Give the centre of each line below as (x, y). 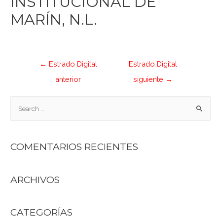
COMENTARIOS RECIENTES (74, 147)
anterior (68, 79)
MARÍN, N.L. (54, 19)
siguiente (149, 79)
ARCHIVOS (35, 179)
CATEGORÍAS (42, 212)
